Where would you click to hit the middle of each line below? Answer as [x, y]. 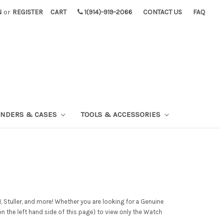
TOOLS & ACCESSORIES [122, 114]
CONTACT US [163, 12]
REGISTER [28, 12]
